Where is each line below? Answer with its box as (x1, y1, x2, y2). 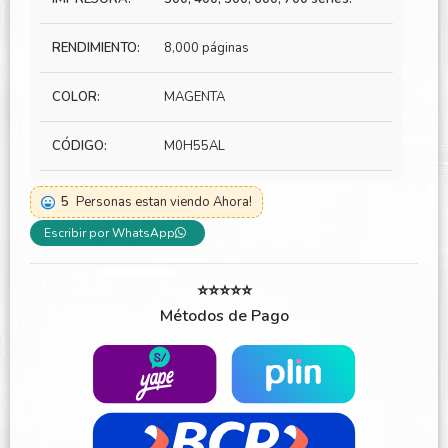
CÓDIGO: (52, 137, 107, 155)
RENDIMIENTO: (52, 39, 140, 57)
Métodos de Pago (159, 305, 289, 327)
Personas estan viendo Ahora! (76, 193, 252, 212)
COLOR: (52, 88, 100, 106)
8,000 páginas (164, 39, 249, 57)
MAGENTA (164, 88, 225, 106)
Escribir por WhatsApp (44, 225, 175, 241)
